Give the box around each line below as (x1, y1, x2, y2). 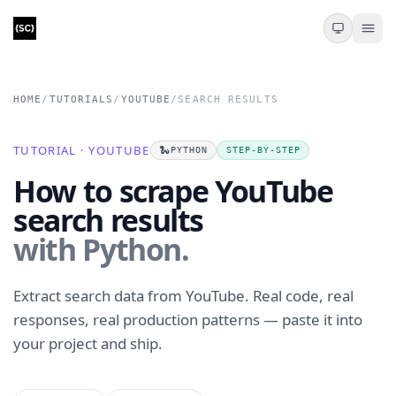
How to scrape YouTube (13, 170, 333, 211)
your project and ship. (13, 333, 163, 354)
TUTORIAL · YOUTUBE (13, 141, 150, 158)
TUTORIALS (49, 94, 114, 105)
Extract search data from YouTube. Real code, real (13, 286, 354, 307)
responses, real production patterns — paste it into (13, 309, 362, 331)
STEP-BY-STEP (225, 145, 301, 156)
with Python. (13, 228, 189, 270)
